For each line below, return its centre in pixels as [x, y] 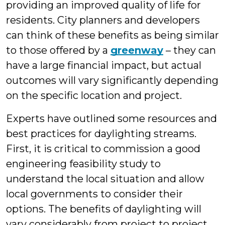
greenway [137, 50]
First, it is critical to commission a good [103, 148]
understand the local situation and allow [105, 179]
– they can [190, 50]
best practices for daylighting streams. [101, 133]
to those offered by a [58, 50]
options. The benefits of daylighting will [104, 209]
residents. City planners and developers [103, 20]
